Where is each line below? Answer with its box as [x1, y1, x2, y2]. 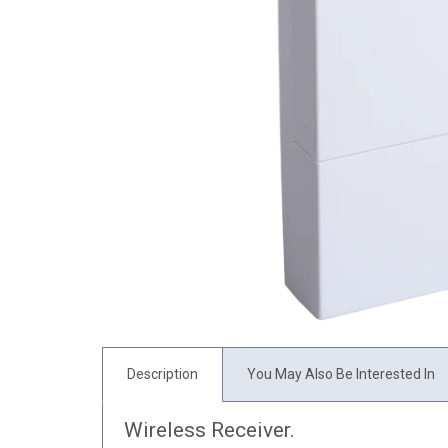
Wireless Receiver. [123, 417, 295, 442]
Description [127, 365, 198, 382]
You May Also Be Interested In [247, 365, 435, 382]
